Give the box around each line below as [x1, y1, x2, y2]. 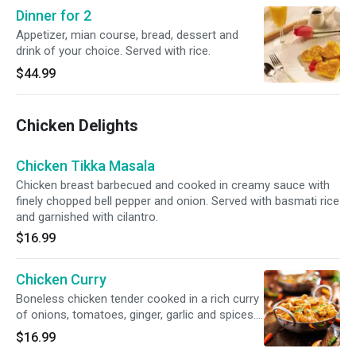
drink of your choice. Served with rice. [16, 44, 211, 58]
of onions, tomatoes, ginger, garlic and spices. [16, 308, 256, 322]
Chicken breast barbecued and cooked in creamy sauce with [16, 178, 330, 192]
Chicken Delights [16, 116, 138, 135]
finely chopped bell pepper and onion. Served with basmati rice [16, 194, 339, 208]
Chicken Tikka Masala [16, 157, 155, 174]
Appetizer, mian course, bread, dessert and [16, 28, 238, 42]
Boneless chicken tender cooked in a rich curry [16, 292, 259, 306]
